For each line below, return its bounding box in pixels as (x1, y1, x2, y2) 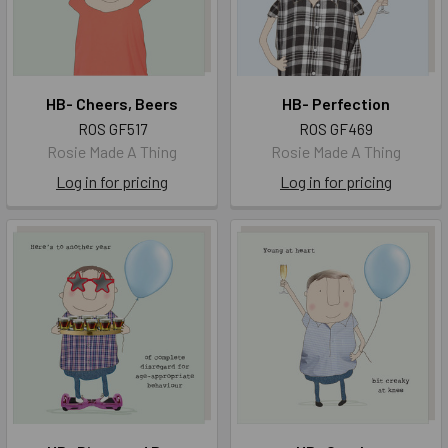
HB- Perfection (282, 94, 390, 114)
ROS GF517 (77, 120, 147, 139)
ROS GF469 (299, 120, 373, 139)
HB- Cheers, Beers (46, 94, 178, 114)
